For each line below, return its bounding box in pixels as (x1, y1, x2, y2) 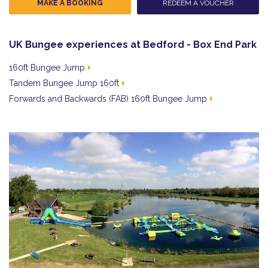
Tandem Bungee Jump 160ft (9, 78, 119, 88)
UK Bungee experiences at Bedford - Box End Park (9, 38, 257, 50)
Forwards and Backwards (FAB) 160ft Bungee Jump (9, 94, 207, 103)
